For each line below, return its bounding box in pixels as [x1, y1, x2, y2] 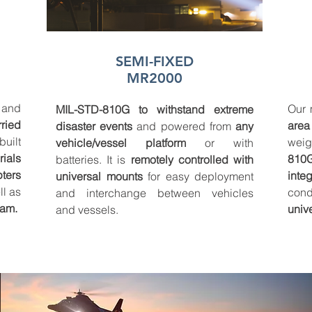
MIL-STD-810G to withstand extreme [56, 102, 253, 116]
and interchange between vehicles [56, 186, 253, 200]
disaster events [56, 119, 133, 133]
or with [186, 136, 253, 150]
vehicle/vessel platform [56, 136, 186, 150]
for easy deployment [142, 169, 253, 183]
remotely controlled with [130, 153, 254, 166]
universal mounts [56, 169, 143, 183]
